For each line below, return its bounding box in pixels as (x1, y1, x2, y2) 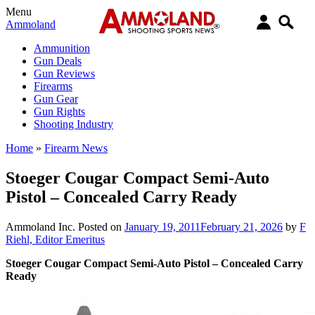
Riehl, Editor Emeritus (6, 233, 105, 245)
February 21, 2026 (200, 220, 283, 233)
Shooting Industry (34, 118, 113, 130)
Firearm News (44, 142, 108, 154)
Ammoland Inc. (6, 220, 75, 233)
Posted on (78, 220, 124, 233)
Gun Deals (34, 55, 82, 67)
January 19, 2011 (124, 220, 200, 233)
